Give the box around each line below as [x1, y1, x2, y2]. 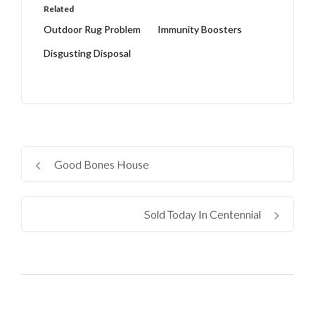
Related [44, 3, 75, 14]
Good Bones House [52, 157, 149, 171]
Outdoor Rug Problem [44, 22, 141, 35]
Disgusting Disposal [44, 46, 131, 59]
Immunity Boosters [157, 22, 242, 35]
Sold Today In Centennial [144, 207, 263, 221]
